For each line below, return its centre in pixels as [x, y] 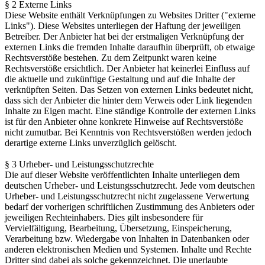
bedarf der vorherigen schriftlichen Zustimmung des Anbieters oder [130, 207]
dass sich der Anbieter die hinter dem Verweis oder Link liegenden [128, 101]
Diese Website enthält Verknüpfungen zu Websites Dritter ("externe [130, 15]
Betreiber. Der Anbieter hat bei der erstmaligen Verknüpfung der [124, 37]
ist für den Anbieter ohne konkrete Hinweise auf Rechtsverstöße [124, 122]
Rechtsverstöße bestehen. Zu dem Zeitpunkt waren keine [111, 58]
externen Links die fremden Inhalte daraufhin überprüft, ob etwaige [130, 47]
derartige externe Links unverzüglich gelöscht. [91, 143]
